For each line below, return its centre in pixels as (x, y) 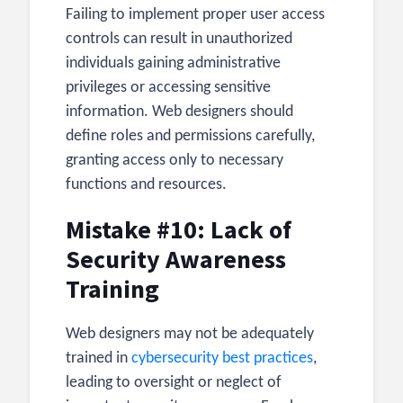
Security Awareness (176, 260)
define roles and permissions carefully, (190, 137)
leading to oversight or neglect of (174, 383)
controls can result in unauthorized (179, 40)
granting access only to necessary (175, 161)
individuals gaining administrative (173, 64)
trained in (99, 359)
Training (112, 289)
